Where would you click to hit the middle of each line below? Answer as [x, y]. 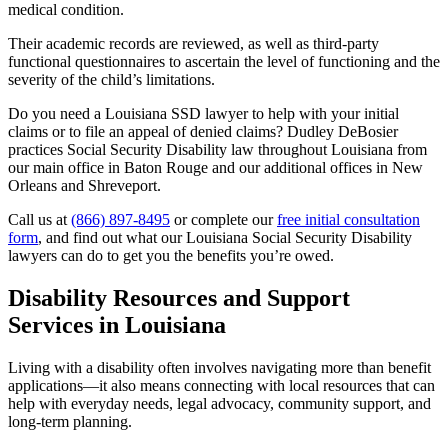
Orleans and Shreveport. [84, 186]
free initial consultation [348, 220]
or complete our [223, 220]
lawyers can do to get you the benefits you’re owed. [171, 256]
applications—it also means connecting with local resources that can [221, 385]
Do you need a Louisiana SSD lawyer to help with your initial [203, 114]
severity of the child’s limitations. [111, 80]
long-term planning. [70, 421]
